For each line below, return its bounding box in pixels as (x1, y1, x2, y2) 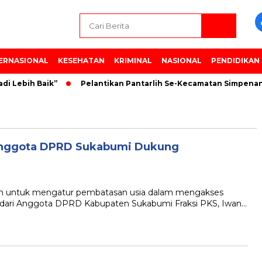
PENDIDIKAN (211, 56, 260, 65)
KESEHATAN (58, 56, 105, 65)
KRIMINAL (114, 56, 152, 65)
